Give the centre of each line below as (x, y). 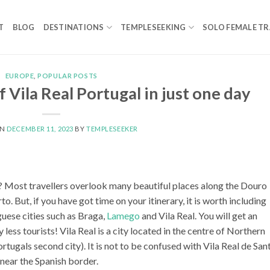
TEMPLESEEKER (112, 128)
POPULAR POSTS (67, 76)
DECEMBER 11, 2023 (40, 128)
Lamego (123, 216)
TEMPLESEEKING (153, 27)
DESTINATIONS (74, 27)
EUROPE (20, 76)
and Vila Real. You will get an (199, 216)
